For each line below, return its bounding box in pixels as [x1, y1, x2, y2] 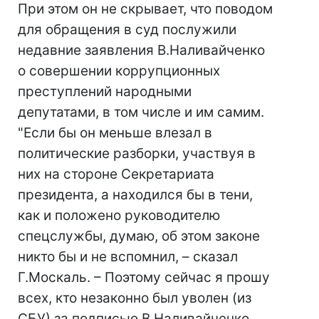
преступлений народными [18, 83, 192, 100]
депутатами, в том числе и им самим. [18, 104, 264, 120]
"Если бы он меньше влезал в [18, 125, 212, 141]
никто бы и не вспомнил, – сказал [18, 249, 238, 265]
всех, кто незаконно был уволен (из [18, 290, 251, 306]
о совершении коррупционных [18, 63, 220, 79]
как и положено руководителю [18, 207, 220, 224]
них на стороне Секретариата [18, 166, 214, 182]
